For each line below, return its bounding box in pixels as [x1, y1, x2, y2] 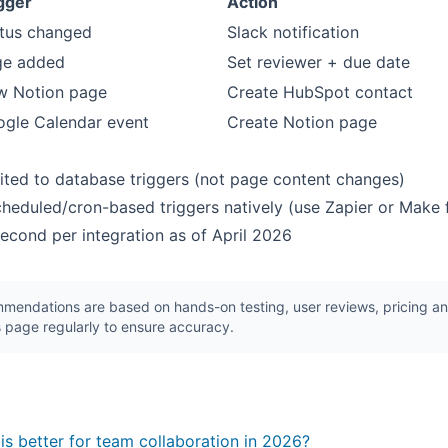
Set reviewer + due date [227, 52, 410, 72]
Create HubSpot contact [227, 82, 413, 102]
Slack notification [227, 22, 359, 42]
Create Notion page [227, 112, 377, 132]
